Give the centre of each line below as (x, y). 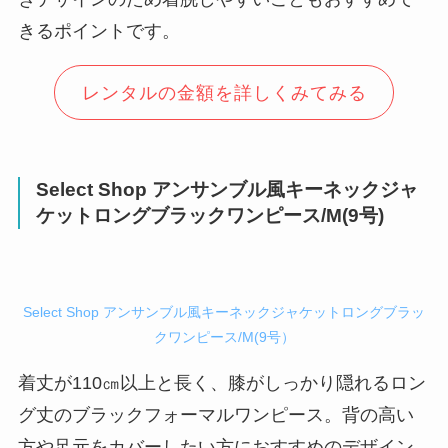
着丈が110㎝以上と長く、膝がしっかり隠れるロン (221, 383)
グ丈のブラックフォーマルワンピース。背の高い (215, 415)
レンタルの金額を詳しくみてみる (224, 92)
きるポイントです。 (98, 31)
